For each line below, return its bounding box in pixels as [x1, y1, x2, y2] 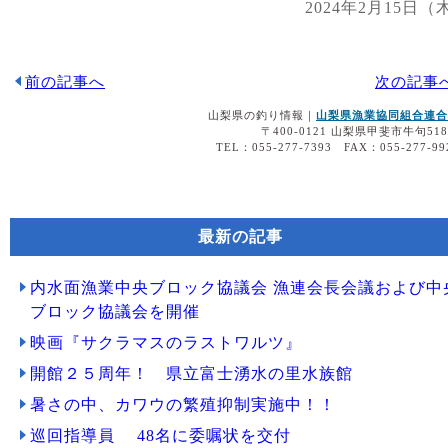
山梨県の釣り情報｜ [208, 109, 316, 121]
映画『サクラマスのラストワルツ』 [30, 334, 302, 351]
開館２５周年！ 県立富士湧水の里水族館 [30, 365, 353, 382]
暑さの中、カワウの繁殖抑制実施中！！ [30, 396, 336, 413]
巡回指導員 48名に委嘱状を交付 [30, 427, 291, 444]
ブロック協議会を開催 [30, 303, 200, 320]
